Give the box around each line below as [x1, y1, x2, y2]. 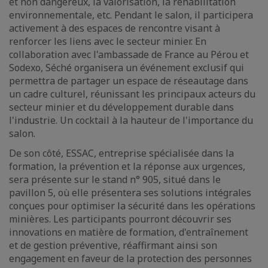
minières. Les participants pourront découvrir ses [9, 212, 232, 226]
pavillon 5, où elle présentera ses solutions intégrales [9, 186, 251, 199]
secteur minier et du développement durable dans [9, 100, 234, 114]
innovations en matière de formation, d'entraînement [9, 226, 248, 239]
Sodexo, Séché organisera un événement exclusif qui [9, 61, 244, 74]
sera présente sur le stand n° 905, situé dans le [9, 173, 221, 186]
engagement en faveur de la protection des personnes [9, 252, 252, 265]
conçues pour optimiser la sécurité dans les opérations [9, 199, 255, 212]
